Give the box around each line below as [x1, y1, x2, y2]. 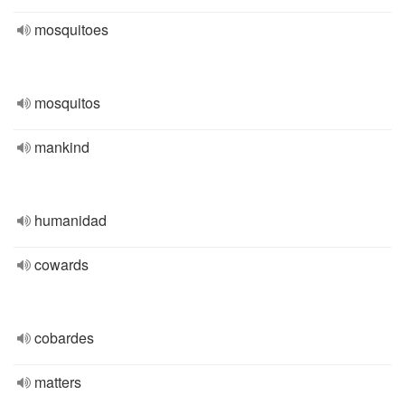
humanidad [34, 210, 107, 231]
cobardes [34, 327, 94, 348]
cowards [34, 254, 89, 275]
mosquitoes [34, 19, 108, 40]
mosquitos [34, 92, 100, 113]
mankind [34, 137, 89, 157]
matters [34, 372, 81, 392]
